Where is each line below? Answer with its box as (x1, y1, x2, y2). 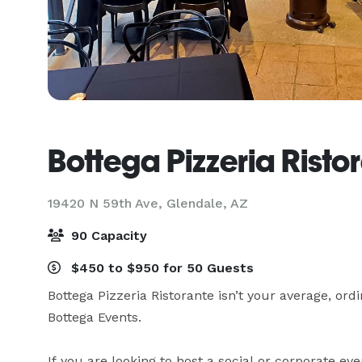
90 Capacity (67, 228, 147, 243)
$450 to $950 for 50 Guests (67, 260, 254, 276)
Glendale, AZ (166, 196, 248, 211)
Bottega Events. (48, 309, 141, 325)
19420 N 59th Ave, (48, 196, 166, 211)
